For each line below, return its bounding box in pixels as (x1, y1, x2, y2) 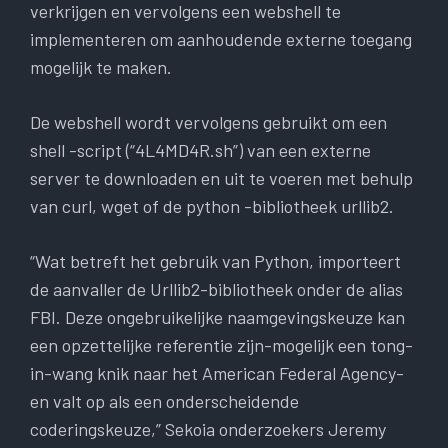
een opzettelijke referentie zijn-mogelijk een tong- (30, 334, 413, 357)
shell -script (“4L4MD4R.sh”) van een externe (30, 139, 371, 162)
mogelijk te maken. (30, 56, 172, 79)
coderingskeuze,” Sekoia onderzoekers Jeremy (30, 418, 386, 441)
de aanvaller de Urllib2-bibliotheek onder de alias (30, 278, 403, 301)
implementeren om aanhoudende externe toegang (30, 28, 412, 51)
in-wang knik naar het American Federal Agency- (30, 362, 404, 385)
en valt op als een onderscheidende (30, 390, 299, 413)
